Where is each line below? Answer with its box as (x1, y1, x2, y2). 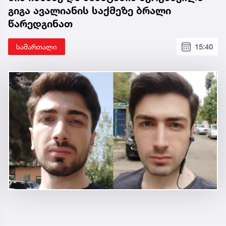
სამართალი (16, 42, 57, 51)
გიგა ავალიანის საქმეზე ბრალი (8, 5, 171, 17)
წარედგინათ (8, 18, 73, 30)
